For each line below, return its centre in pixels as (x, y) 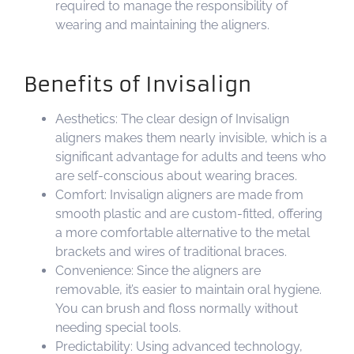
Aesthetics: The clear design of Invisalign (172, 119)
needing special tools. (118, 327)
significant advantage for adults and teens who (191, 156)
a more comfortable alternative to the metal (183, 232)
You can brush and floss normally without (177, 308)
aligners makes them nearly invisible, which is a (191, 137)
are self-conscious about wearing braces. (176, 175)
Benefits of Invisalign (137, 84)
